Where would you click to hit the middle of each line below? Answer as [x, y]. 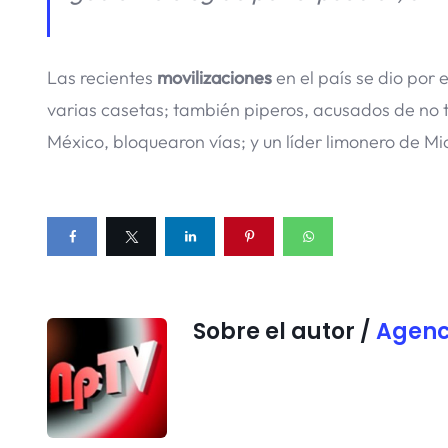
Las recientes [102, 78]
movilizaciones [216, 78]
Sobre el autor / [284, 332]
